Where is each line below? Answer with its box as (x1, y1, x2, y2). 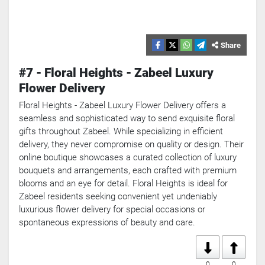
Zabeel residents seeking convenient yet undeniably (19, 191, 217, 202)
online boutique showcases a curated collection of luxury (19, 152, 237, 163)
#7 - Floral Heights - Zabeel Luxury (19, 66, 214, 80)
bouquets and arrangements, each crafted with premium (19, 165, 237, 176)
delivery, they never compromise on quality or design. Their (19, 139, 244, 150)
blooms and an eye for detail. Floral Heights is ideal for (19, 178, 228, 189)
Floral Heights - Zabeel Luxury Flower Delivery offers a (19, 100, 226, 111)
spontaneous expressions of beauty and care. (19, 217, 195, 228)
